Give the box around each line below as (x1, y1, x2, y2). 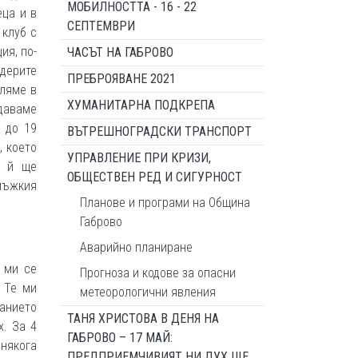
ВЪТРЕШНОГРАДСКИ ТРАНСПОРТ (67, 124, 252, 139)
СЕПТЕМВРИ (67, 18, 135, 34)
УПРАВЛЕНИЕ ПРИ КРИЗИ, (67, 150, 211, 165)
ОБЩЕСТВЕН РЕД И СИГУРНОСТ (67, 169, 242, 185)
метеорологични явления (80, 284, 216, 300)
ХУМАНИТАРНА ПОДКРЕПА (67, 97, 215, 113)
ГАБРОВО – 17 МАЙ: (67, 330, 173, 345)
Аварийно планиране (80, 240, 193, 255)
